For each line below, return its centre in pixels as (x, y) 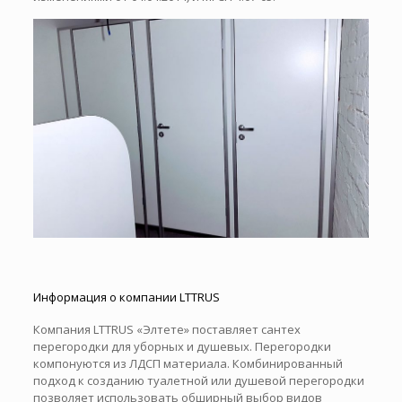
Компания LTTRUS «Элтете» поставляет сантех (166, 329)
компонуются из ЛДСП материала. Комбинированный (188, 363)
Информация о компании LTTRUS (126, 297)
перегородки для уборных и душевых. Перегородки (182, 346)
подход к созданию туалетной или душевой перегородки (198, 380)
